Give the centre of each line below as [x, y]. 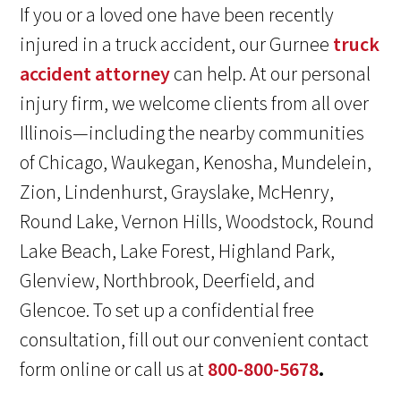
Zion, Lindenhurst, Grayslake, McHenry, [177, 192]
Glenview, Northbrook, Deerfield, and [168, 281]
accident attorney [95, 74]
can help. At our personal [271, 74]
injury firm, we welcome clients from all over [195, 103]
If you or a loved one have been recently [177, 15]
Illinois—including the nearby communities [192, 133]
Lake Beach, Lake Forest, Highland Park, [178, 251]
